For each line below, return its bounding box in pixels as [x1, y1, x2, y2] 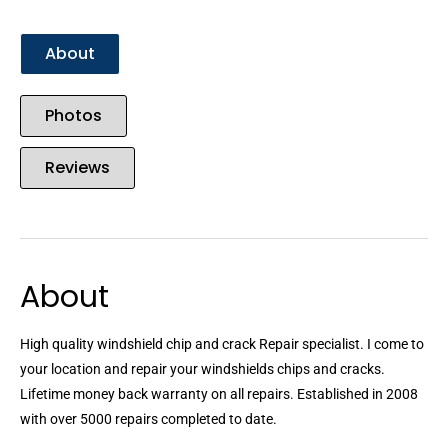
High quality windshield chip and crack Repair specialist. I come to [20, 336, 424, 353]
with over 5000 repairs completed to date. [20, 411, 277, 428]
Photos [45, 104, 102, 128]
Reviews [45, 156, 110, 180]
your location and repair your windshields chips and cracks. [20, 361, 385, 378]
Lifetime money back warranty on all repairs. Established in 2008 [20, 386, 418, 403]
